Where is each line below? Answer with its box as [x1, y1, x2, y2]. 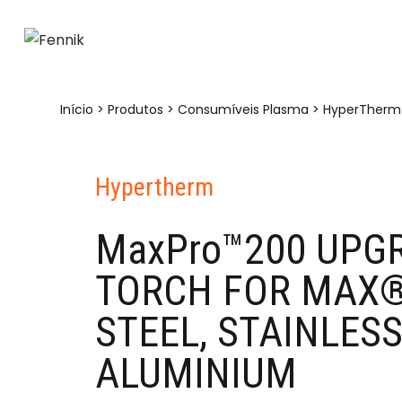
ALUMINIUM [95, 349, 297, 398]
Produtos [108, 100, 164, 118]
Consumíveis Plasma [178, 100, 310, 118]
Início [60, 100, 94, 118]
